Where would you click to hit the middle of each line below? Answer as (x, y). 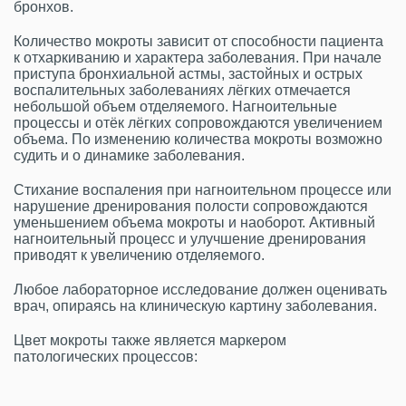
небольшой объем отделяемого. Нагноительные (175, 106)
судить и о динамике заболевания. (129, 155)
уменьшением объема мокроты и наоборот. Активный (194, 222)
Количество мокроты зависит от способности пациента (198, 41)
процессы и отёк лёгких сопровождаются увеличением (198, 123)
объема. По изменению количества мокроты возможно (198, 139)
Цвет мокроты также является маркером (150, 340)
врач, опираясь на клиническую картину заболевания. (195, 306)
